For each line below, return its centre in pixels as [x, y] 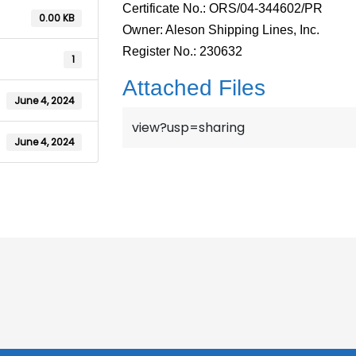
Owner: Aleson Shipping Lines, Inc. [221, 30]
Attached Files [194, 88]
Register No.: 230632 [183, 52]
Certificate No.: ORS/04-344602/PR [223, 9]
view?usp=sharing [189, 128]
